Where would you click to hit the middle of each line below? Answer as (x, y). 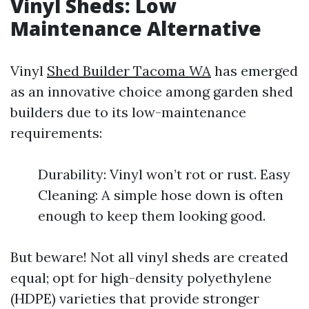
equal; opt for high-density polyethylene (141, 278)
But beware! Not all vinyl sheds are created (149, 257)
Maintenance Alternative (136, 28)
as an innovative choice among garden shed (152, 91)
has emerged (255, 71)
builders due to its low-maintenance (128, 112)
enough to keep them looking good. (152, 216)
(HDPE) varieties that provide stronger (135, 298)
